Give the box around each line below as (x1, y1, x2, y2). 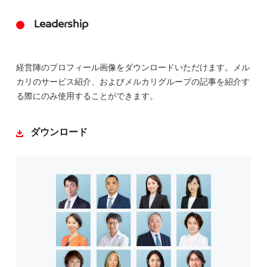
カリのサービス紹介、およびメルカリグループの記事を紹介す (16, 77, 250, 87)
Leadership (34, 20, 88, 30)
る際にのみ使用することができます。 (16, 91, 158, 101)
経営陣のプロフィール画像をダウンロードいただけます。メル (16, 63, 250, 73)
